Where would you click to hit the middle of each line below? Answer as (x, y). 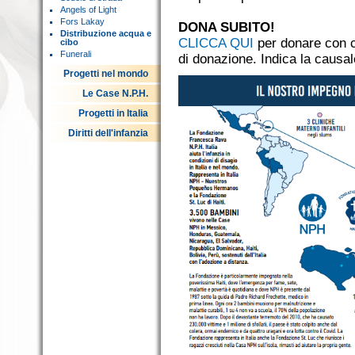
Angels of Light (88, 10)
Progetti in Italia (113, 113)
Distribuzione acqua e (106, 33)
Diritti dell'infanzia (108, 133)
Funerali (76, 54)
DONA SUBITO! (227, 27)
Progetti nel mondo (106, 74)
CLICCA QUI (216, 43)
